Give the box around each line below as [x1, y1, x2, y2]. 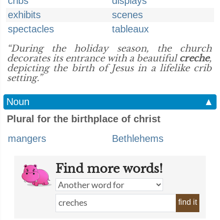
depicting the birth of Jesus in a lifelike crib [7, 63, 212, 74]
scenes [112, 9, 143, 20]
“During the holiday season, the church [7, 43, 212, 54]
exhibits [8, 9, 41, 20]
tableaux [112, 24, 149, 34]
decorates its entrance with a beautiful [7, 53, 179, 64]
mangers [8, 133, 46, 144]
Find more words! [55, 162, 163, 176]
